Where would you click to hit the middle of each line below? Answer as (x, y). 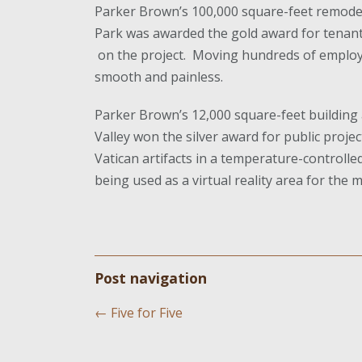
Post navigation (151, 278)
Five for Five (145, 313)
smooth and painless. (159, 77)
